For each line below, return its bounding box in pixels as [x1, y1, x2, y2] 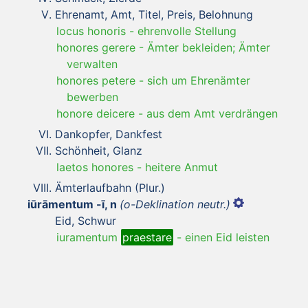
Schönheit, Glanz [55, 143, 142, 157]
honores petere [56, 73, 135, 87]
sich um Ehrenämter [147, 73, 250, 87]
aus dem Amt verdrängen [146, 106, 278, 120]
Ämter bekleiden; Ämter [147, 40, 270, 54]
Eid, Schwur [55, 213, 116, 228]
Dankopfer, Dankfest [55, 126, 162, 141]
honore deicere [56, 106, 135, 120]
